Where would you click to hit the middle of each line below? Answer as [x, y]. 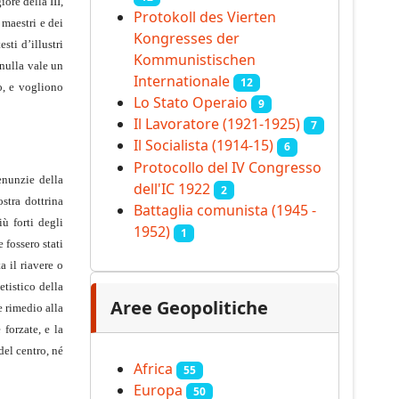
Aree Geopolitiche [189, 308]
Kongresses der [187, 38]
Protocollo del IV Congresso [228, 167]
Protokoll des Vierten [205, 16]
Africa [153, 369]
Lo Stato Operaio [191, 103]
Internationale [182, 81]
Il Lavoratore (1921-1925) [217, 124]
